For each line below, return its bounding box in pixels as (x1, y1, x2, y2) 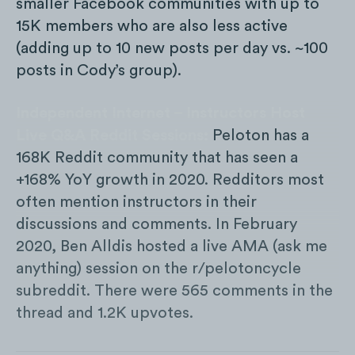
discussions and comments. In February (16, 216, 297, 233)
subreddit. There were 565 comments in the (16, 283, 333, 300)
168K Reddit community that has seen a (16, 150, 298, 166)
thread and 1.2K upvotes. (16, 305, 197, 322)
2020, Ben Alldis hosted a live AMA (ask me (16, 239, 327, 255)
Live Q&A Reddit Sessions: (16, 128, 208, 144)
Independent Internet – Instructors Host (16, 105, 305, 122)
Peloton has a (208, 128, 309, 144)
